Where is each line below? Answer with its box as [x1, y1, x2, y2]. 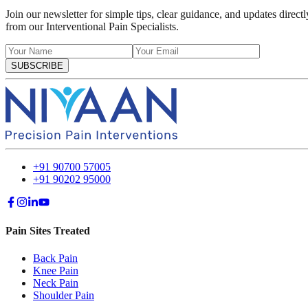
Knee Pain [33, 264, 78, 276]
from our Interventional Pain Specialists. [5, 20, 179, 32]
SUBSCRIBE [11, 60, 63, 71]
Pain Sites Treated [5, 225, 90, 237]
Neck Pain [33, 276, 78, 289]
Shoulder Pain [33, 289, 94, 301]
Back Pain [33, 252, 78, 264]
